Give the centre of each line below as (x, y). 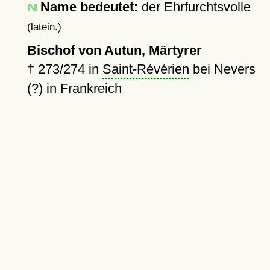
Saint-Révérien (146, 69)
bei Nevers (222, 69)
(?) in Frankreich (74, 88)
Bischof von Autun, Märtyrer (114, 50)
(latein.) (44, 27)
